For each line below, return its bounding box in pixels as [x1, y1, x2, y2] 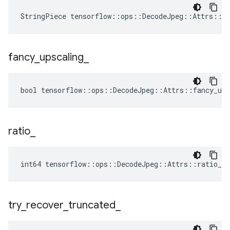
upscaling [40, 51, 84, 64]
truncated [68, 199, 116, 212]
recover [26, 199, 63, 212]
